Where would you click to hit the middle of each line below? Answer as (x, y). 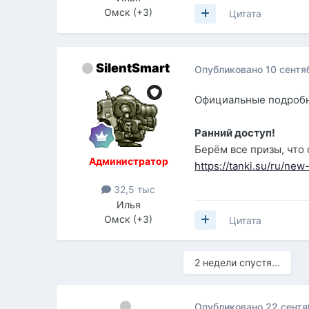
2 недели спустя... (238, 262)
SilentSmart (132, 68)
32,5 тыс (133, 190)
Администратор (128, 161)
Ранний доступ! (235, 132)
